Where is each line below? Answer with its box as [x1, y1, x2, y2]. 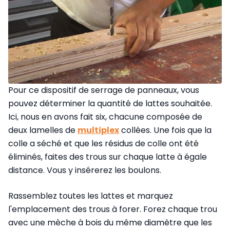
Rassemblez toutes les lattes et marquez [8, 190, 173, 202]
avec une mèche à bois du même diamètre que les [8, 217, 212, 229]
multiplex [78, 124, 119, 137]
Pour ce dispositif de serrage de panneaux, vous [8, 84, 199, 97]
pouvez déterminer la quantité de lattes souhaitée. [8, 98, 212, 110]
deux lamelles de [8, 124, 78, 137]
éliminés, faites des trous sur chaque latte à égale [8, 151, 207, 163]
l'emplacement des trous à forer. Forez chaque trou [8, 203, 217, 216]
